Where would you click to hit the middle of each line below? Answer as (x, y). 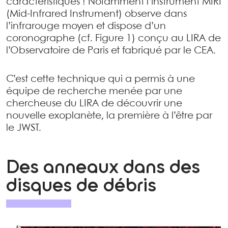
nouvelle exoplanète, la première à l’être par (109, 116)
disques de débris (81, 186)
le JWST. (24, 128)
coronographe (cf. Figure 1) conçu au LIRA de (113, 39)
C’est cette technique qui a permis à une (101, 79)
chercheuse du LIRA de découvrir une (94, 104)
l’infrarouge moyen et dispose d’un (86, 26)
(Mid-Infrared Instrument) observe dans (96, 14)
